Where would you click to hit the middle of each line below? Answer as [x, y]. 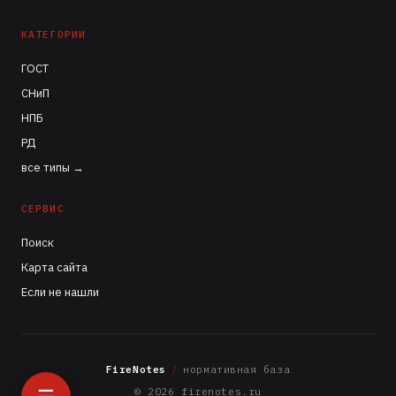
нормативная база [237, 369]
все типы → [53, 168]
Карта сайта [54, 267]
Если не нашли [60, 292]
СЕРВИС [43, 209]
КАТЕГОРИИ [53, 34]
